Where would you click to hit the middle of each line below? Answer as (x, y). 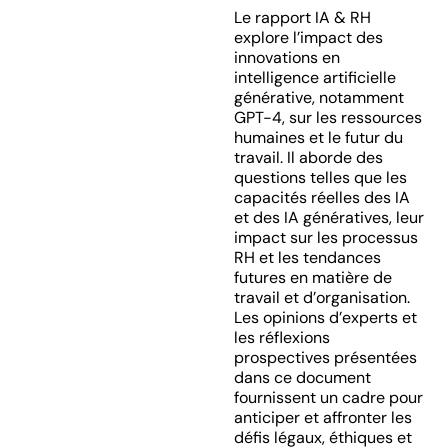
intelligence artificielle (314, 77)
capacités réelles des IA (321, 197)
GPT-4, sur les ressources (327, 117)
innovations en (286, 57)
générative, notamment (318, 97)
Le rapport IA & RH (302, 17)
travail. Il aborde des (308, 157)
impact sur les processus (325, 237)
